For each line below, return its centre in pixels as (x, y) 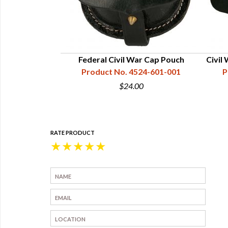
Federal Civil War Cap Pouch (131, 59)
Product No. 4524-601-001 (131, 72)
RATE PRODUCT (73, 133)
